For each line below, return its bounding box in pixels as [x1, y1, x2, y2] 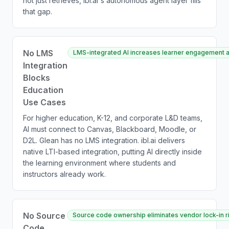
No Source [23, 211, 65, 221]
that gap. [23, 7, 52, 16]
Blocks [23, 73, 50, 83]
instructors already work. [23, 170, 106, 178]
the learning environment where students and [23, 158, 176, 167]
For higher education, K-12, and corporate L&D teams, [23, 113, 202, 122]
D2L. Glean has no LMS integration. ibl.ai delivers [23, 136, 185, 145]
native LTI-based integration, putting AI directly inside [23, 147, 202, 156]
